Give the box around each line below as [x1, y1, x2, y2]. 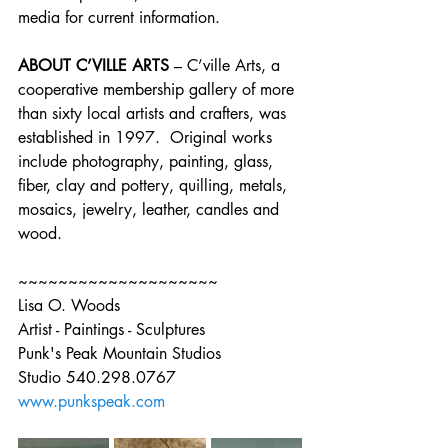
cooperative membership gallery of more [18, 79, 299, 100]
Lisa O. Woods [18, 295, 120, 316]
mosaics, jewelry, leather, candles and [18, 199, 284, 220]
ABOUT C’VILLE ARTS [18, 55, 169, 76]
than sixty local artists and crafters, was [18, 103, 291, 124]
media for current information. [18, 7, 220, 28]
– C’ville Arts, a [169, 55, 285, 76]
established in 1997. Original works [18, 127, 277, 148]
